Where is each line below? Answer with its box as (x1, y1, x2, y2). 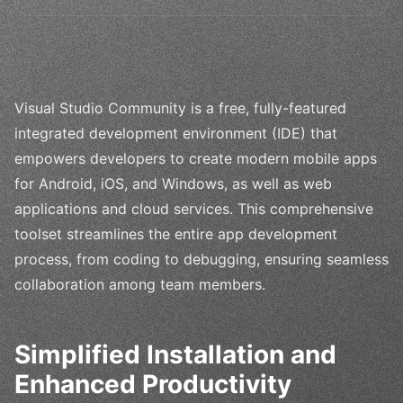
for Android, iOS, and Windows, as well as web (14, 174, 332, 193)
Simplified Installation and (14, 338, 336, 370)
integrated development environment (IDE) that (14, 123, 337, 142)
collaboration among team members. (14, 274, 265, 293)
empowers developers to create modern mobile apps (14, 148, 377, 167)
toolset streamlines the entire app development (14, 224, 337, 243)
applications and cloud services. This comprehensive (14, 199, 373, 218)
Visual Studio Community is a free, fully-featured (14, 98, 346, 117)
